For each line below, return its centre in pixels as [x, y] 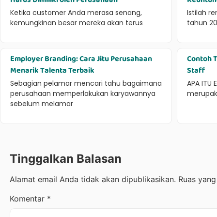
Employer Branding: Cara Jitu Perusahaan [81, 59]
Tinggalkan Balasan [66, 158]
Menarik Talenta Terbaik [53, 70]
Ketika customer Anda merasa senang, [76, 12]
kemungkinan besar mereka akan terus [77, 23]
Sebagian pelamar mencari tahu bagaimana [86, 83]
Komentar [28, 198]
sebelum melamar [42, 103]
